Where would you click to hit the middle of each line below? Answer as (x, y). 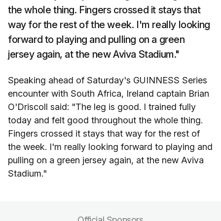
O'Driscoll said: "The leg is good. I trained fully (102, 107)
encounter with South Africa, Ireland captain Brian (109, 93)
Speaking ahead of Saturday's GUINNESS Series (108, 80)
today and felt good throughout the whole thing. (105, 120)
